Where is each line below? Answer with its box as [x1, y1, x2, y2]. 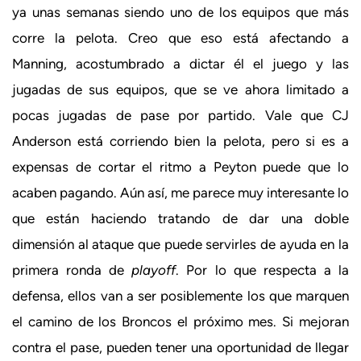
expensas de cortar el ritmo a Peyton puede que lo [12, 158, 349, 175]
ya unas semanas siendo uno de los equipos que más [12, 3, 349, 20]
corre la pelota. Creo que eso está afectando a [12, 29, 349, 46]
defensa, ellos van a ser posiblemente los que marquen [12, 287, 349, 304]
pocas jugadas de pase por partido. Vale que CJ [12, 106, 349, 123]
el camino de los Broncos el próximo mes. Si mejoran [12, 313, 349, 330]
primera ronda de [12, 261, 132, 278]
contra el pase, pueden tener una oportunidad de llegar [12, 338, 349, 355]
